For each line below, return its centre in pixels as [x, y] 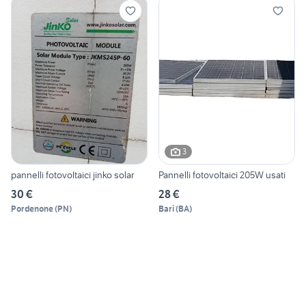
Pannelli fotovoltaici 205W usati [222, 175]
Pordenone [32, 208]
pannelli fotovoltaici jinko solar [72, 175]
